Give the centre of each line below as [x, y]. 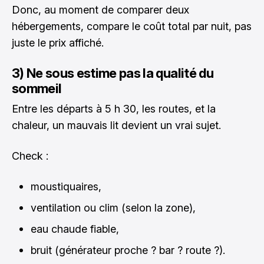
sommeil [37, 89]
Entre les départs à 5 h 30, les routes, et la [114, 109]
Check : [30, 156]
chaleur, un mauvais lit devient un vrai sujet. [116, 126]
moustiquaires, [66, 187]
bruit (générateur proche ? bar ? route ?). [128, 250]
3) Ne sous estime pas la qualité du [113, 73]
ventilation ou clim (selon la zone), [113, 208]
